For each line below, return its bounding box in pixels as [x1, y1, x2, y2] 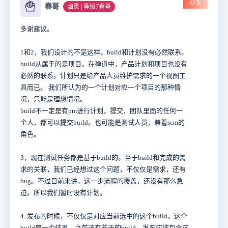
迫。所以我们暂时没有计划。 [20, 189, 106, 197]
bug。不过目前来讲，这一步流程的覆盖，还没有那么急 [20, 177, 183, 185]
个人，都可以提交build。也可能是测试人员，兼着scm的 [20, 119, 185, 127]
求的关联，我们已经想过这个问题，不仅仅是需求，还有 [20, 165, 186, 174]
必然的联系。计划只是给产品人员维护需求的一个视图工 [20, 72, 186, 80]
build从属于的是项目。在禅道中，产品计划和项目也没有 [20, 60, 187, 68]
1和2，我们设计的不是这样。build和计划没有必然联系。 [20, 48, 188, 56]
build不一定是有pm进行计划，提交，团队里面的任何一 [20, 107, 183, 115]
